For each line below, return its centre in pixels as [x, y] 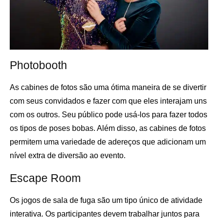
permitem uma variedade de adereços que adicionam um [108, 142]
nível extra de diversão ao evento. [68, 156]
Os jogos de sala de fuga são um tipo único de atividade [106, 200]
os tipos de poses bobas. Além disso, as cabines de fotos [108, 128]
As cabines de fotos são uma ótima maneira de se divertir [108, 88]
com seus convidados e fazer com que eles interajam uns [108, 101]
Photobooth [38, 65]
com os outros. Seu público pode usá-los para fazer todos [109, 115]
